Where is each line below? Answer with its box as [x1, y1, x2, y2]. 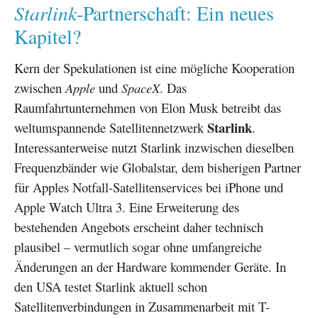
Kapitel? [14, 23, 81, 50]
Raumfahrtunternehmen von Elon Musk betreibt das [14, 98, 281, 116]
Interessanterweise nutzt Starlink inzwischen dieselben [14, 138, 294, 156]
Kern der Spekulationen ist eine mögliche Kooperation [14, 58, 295, 77]
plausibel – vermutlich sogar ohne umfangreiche [14, 237, 262, 256]
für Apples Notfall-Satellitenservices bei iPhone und [14, 177, 283, 196]
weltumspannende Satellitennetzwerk [14, 118, 207, 136]
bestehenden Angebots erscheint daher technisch [14, 217, 263, 236]
